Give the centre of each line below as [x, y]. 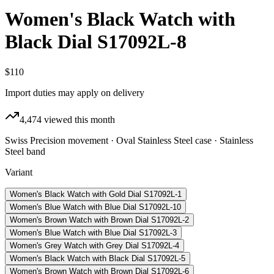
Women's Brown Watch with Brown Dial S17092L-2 [99, 220]
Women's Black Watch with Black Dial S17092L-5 [98, 258]
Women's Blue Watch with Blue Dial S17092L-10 [95, 207]
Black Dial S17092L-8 [96, 42]
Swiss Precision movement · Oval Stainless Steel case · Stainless [129, 140]
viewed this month [78, 119]
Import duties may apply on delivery [75, 92]
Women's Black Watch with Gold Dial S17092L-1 [96, 194]
